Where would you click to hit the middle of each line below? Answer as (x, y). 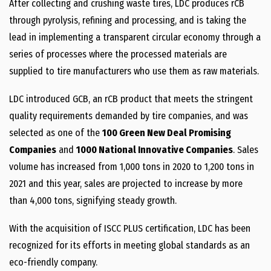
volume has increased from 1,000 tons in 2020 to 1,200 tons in (132, 167)
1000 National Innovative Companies (155, 150)
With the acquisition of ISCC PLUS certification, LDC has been (130, 228)
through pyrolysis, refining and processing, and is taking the (128, 20)
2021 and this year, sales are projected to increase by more (126, 184)
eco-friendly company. (53, 262)
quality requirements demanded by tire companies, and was (129, 116)
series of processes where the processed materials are (118, 54)
